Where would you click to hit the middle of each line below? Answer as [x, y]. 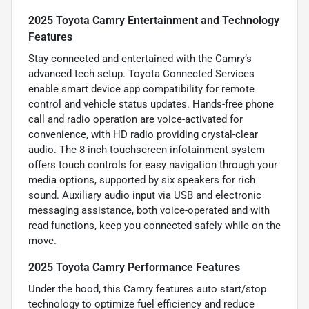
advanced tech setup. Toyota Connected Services [141, 73]
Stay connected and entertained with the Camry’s [140, 58]
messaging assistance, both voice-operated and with [149, 210]
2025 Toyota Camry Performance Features [134, 267]
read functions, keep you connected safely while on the [154, 225]
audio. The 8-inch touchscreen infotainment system [147, 149]
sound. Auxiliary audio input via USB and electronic [145, 195]
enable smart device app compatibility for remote [141, 89]
